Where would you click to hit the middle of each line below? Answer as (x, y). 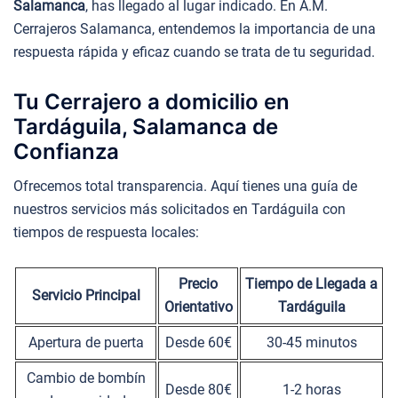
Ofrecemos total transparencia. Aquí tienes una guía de (185, 186)
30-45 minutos (311, 342)
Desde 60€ (198, 342)
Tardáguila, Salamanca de (146, 126)
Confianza (66, 151)
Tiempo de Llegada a (311, 283)
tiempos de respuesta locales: (106, 232)
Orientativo (198, 306)
